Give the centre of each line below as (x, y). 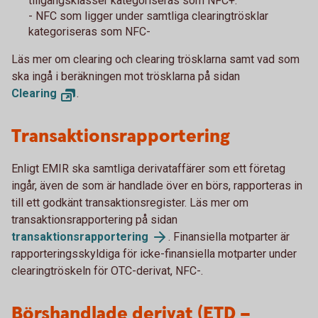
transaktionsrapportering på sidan (94, 220)
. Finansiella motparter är (229, 237)
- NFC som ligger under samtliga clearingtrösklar (148, 16)
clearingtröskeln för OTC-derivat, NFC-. (107, 271)
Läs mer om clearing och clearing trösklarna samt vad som (155, 59)
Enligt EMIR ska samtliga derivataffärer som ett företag (148, 169)
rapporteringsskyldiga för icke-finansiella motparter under (154, 254)
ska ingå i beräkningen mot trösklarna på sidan (126, 76)
